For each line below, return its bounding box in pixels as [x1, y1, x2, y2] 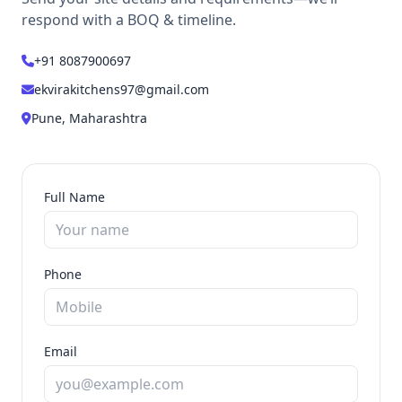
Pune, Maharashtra [31, 109, 147, 127]
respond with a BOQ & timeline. [22, 10, 236, 31]
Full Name [44, 188, 105, 206]
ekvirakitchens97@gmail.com [34, 81, 209, 99]
